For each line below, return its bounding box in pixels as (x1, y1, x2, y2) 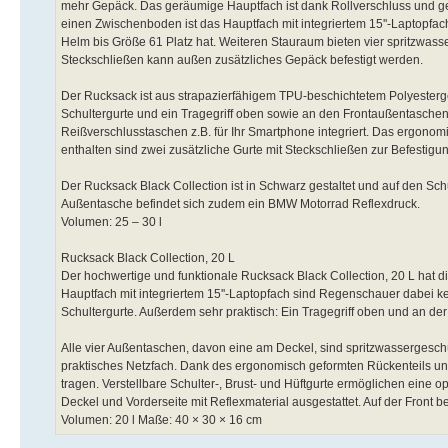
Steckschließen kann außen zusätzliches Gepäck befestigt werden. (61, 52, 423, 67)
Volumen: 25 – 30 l (61, 214, 162, 229)
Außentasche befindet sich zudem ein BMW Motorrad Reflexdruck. (61, 196, 420, 211)
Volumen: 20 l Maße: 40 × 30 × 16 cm (61, 412, 262, 427)
